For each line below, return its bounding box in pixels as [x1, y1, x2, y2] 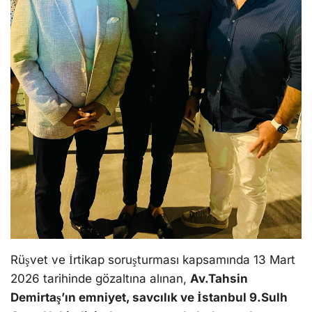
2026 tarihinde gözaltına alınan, [10, 271, 190, 286]
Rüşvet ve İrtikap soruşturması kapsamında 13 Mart [10, 252, 295, 267]
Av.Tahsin [190, 271, 248, 286]
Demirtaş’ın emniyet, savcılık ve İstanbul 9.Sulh [10, 290, 288, 304]
